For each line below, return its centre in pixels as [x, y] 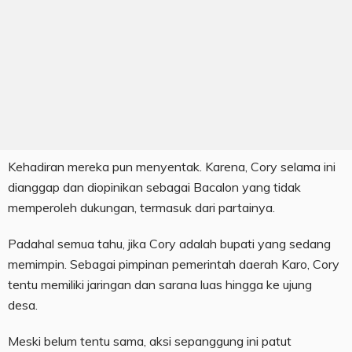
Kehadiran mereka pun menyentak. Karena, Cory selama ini [172, 167]
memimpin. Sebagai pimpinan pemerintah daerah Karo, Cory [174, 264]
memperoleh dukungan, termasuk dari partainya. [141, 208]
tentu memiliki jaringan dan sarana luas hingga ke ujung [160, 285]
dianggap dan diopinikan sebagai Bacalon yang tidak [154, 187]
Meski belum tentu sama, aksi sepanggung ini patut [150, 341]
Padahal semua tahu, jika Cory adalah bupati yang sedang [169, 244]
